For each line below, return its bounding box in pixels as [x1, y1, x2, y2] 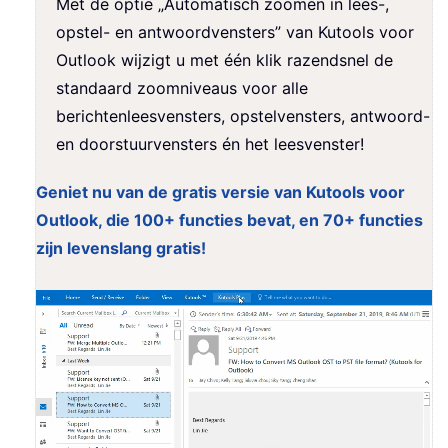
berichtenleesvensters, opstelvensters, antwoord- [56, 106, 430, 127]
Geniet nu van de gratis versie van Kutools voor [36, 182, 405, 203]
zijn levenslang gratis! [36, 238, 206, 259]
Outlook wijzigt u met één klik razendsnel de [56, 50, 393, 71]
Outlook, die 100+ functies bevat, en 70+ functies [36, 210, 423, 231]
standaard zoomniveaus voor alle [56, 78, 308, 99]
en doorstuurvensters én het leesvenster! [56, 134, 364, 155]
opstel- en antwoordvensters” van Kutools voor [56, 22, 414, 43]
